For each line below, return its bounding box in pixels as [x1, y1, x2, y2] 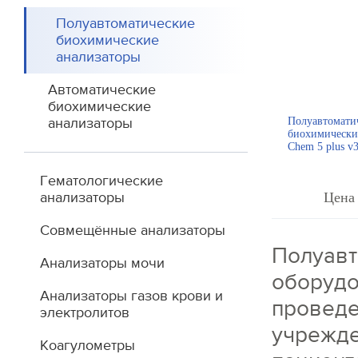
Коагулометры [40, 337, 135, 354]
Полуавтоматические [56, 15, 195, 32]
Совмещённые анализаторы [40, 222, 225, 239]
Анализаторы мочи [40, 255, 165, 272]
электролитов [40, 304, 129, 321]
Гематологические [40, 173, 163, 189]
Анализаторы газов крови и [40, 288, 223, 304]
